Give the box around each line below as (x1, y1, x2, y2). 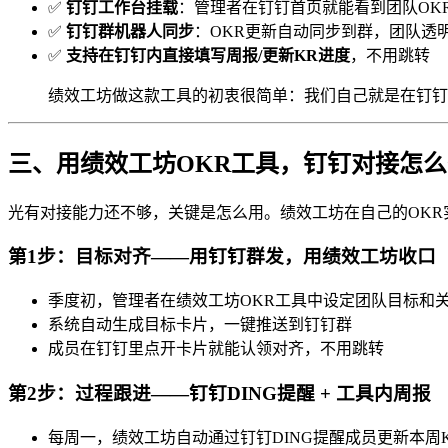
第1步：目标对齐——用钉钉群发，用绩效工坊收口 (8, 246, 436, 268)
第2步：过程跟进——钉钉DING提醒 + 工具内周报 (8, 382, 431, 404)
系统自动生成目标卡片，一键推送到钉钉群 (48, 316, 352, 334)
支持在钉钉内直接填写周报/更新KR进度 (66, 46, 350, 64)
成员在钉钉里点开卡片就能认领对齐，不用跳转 (48, 340, 384, 358)
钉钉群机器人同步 (66, 22, 194, 40)
